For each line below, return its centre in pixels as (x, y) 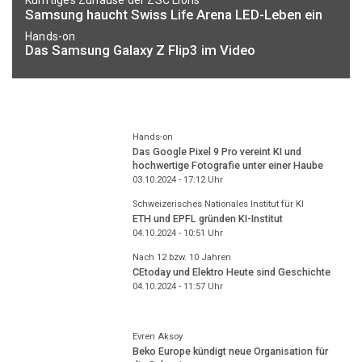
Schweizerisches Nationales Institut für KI (218, 204)
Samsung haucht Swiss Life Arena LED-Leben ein (174, 15)
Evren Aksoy (157, 336)
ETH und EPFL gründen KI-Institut (207, 219)
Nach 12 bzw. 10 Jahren (181, 257)
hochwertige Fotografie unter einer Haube (227, 166)
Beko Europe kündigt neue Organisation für (230, 351)
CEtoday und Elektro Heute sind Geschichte (231, 272)
